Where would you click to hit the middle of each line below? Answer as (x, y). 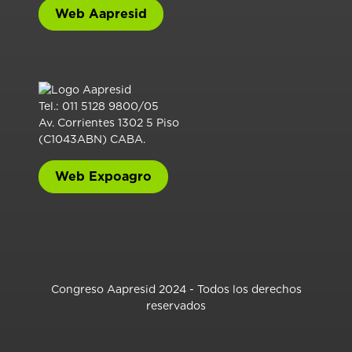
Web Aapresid (101, 13)
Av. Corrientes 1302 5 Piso (109, 122)
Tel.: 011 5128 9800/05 (99, 106)
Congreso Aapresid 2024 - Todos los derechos (176, 289)
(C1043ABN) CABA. (92, 139)
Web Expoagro (103, 176)
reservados (176, 305)
